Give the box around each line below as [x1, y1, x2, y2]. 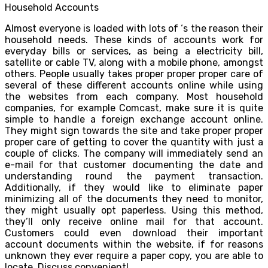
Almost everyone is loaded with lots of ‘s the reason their [5, 22, 263, 34]
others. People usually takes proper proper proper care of [5, 68, 263, 80]
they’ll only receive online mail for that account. [5, 215, 263, 227]
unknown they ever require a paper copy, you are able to [5, 249, 263, 261]
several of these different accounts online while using [5, 79, 263, 91]
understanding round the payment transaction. [5, 170, 263, 182]
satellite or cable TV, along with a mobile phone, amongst [5, 56, 263, 68]
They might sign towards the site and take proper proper [5, 124, 263, 136]
